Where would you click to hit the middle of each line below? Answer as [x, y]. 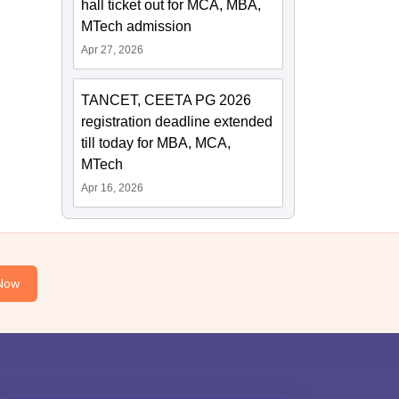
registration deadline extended [177, 122]
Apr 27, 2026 [113, 50]
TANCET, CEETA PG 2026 [167, 101]
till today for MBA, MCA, [156, 143]
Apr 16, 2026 [113, 188]
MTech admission [137, 27]
